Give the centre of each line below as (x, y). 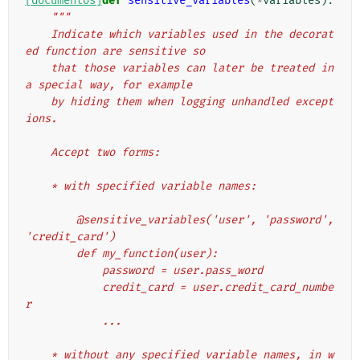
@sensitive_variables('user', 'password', (51, 220)
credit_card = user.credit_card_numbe (63, 288)
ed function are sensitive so (115, 51)
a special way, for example (108, 85)
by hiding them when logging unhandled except (38, 102)
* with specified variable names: (153, 186)
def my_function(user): (147, 254)
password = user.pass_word (182, 271)
